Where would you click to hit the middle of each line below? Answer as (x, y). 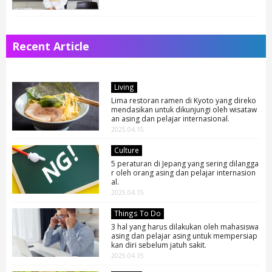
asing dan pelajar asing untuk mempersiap (185, 236)
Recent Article (51, 46)
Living (124, 87)
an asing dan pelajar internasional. (171, 118)
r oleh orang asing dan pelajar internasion (184, 172)
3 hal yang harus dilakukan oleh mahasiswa (185, 226)
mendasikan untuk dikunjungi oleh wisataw (184, 109)
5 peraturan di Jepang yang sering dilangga (185, 163)
